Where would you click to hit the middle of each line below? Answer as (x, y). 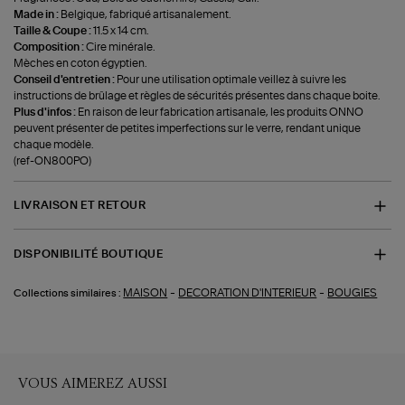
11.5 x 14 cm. (121, 30)
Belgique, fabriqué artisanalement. (146, 14)
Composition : (50, 47)
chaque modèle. (54, 144)
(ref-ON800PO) (53, 160)
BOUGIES (353, 293)
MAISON (146, 293)
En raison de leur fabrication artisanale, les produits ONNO (221, 112)
